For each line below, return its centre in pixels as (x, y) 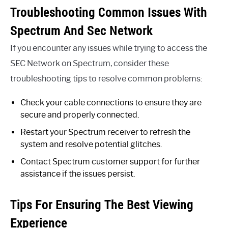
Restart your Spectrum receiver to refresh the (105, 132)
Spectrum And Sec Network (81, 31)
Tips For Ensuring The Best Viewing (102, 205)
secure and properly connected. (80, 115)
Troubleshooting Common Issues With (109, 12)
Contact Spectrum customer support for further (110, 162)
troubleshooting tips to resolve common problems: (106, 79)
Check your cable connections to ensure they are (111, 103)
